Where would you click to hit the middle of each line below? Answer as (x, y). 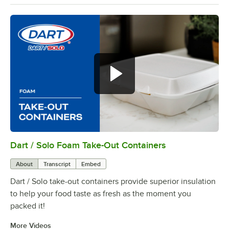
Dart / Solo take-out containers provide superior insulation (113, 182)
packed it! (28, 206)
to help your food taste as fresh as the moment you (101, 194)
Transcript (57, 164)
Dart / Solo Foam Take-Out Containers (88, 145)
